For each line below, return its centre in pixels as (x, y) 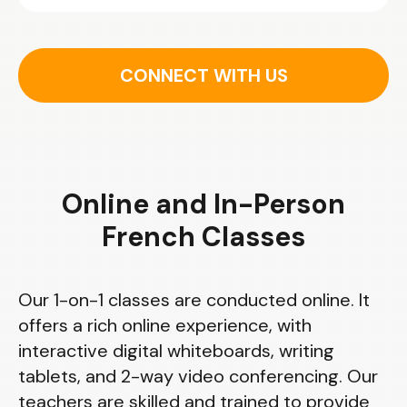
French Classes (203, 237)
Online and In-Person (203, 204)
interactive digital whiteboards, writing (176, 351)
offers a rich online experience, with (165, 325)
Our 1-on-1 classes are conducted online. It (194, 300)
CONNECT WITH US (203, 75)
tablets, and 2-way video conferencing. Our (198, 376)
